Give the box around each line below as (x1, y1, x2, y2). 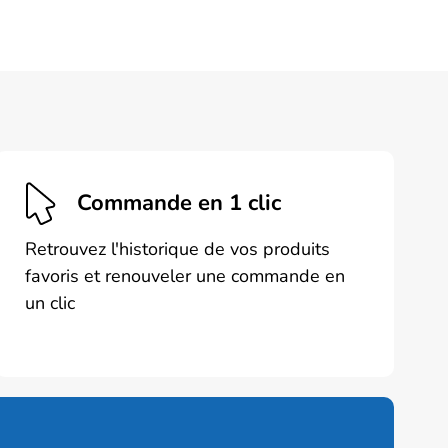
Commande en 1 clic (77, 188, 282, 219)
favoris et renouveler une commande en (25, 263, 346, 288)
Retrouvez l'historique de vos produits (25, 236, 331, 261)
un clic (25, 290, 76, 315)
